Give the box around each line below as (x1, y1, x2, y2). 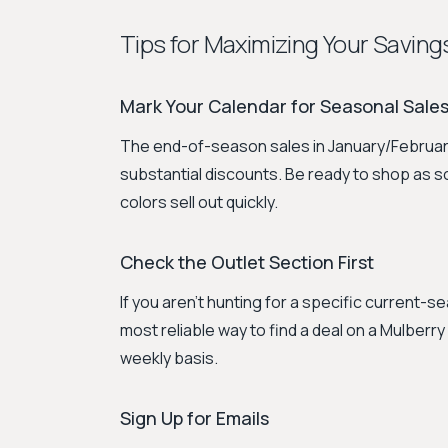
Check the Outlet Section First (120, 250, 374, 274)
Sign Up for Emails (120, 406, 269, 430)
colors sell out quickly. (120, 191, 278, 213)
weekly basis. (120, 347, 218, 369)
